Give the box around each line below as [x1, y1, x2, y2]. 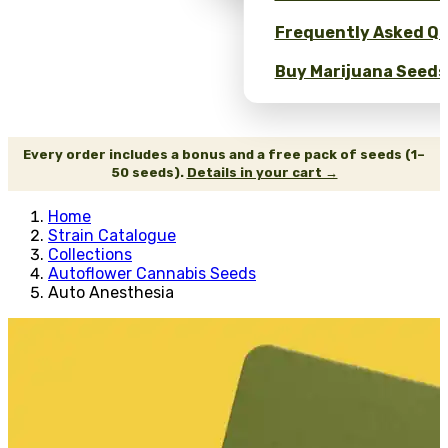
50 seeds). [110, 164, 187, 180]
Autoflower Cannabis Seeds [48, 263, 256, 283]
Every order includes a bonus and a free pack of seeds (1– [23, 146, 425, 162]
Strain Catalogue [48, 225, 176, 245]
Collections [48, 244, 132, 264]
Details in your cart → [186, 164, 338, 180]
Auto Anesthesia [48, 282, 174, 302]
